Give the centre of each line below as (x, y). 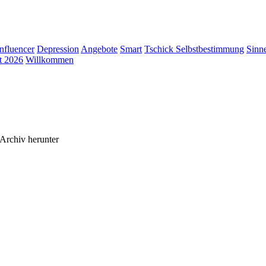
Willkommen (50, 60)
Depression (58, 49)
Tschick (160, 49)
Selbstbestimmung (210, 49)
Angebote (99, 49)
